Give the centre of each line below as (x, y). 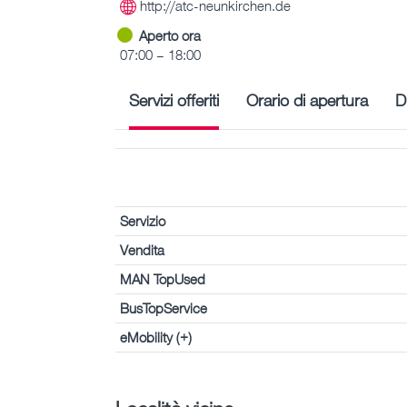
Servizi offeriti (174, 99)
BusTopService (164, 308)
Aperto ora (170, 35)
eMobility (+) (156, 337)
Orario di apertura (307, 99)
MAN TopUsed (163, 278)
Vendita (142, 249)
